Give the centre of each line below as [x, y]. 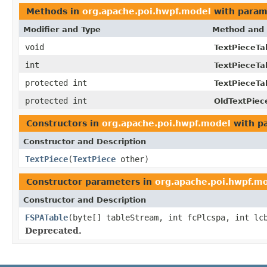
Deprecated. [53, 230]
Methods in [54, 11]
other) [132, 159]
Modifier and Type [62, 29]
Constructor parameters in [91, 181]
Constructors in [64, 123]
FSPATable [46, 217]
